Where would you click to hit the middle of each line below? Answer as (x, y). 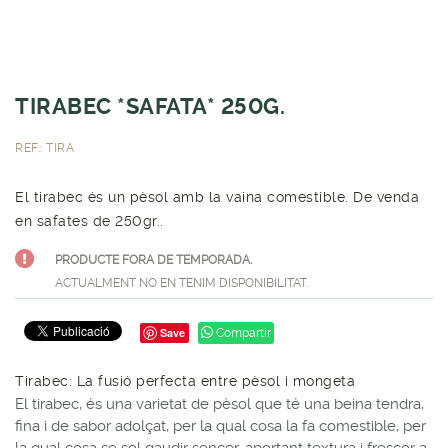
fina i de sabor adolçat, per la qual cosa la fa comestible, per (220, 425)
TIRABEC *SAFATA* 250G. (150, 106)
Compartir (242, 332)
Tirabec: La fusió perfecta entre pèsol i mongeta (185, 380)
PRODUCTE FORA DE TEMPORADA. (153, 259)
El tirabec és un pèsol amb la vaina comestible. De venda (217, 196)
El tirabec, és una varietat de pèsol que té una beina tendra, (219, 403)
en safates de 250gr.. (89, 220)
